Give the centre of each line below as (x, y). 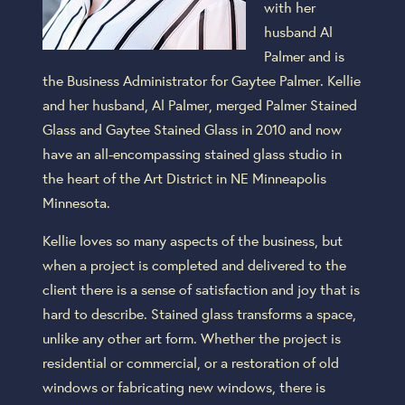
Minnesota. (80, 202)
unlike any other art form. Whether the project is (191, 337)
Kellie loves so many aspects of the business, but (192, 240)
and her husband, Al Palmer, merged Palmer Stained (199, 104)
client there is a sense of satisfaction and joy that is (201, 288)
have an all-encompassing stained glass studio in (192, 153)
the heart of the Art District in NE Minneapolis (184, 177)
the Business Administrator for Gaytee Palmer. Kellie (201, 80)
